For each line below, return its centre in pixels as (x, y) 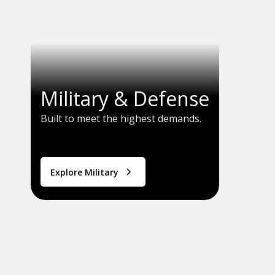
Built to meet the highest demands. (121, 118)
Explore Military (84, 172)
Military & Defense (125, 99)
